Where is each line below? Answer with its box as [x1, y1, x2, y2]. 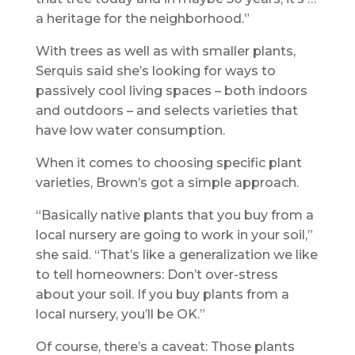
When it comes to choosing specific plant [35, 155, 302, 170]
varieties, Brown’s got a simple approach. [35, 174, 299, 190]
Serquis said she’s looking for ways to [35, 63, 276, 78]
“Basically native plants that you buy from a [35, 207, 314, 223]
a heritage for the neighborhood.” [35, 10, 250, 26]
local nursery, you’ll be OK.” [35, 306, 205, 322]
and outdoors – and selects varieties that [35, 102, 298, 118]
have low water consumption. [35, 122, 225, 138]
